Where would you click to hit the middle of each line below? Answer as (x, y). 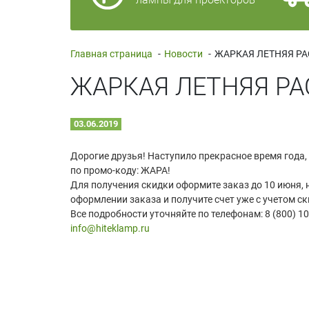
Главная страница (111, 53)
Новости (183, 53)
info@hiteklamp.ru (110, 228)
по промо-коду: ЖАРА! (120, 170)
